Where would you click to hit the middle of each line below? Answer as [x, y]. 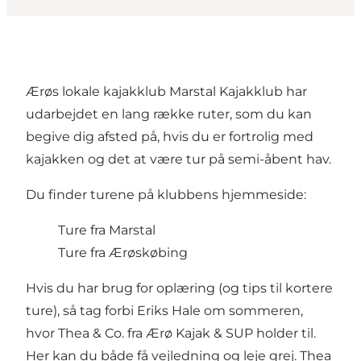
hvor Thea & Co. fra [86, 334]
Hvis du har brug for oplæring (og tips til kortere [179, 288]
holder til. [284, 334]
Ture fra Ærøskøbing [123, 253]
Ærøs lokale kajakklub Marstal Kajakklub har [166, 92]
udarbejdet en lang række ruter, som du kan [169, 114]
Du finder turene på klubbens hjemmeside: [166, 195]
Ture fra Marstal [107, 230]
